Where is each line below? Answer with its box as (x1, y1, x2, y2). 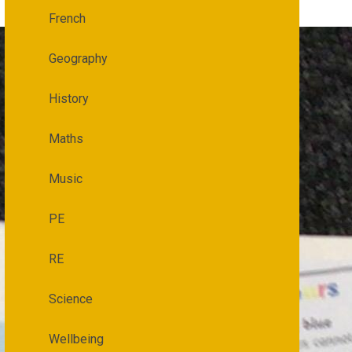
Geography (48, 51, 108, 66)
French (48, 11, 86, 26)
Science (48, 291, 93, 306)
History (48, 91, 89, 106)
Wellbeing (48, 332, 104, 346)
